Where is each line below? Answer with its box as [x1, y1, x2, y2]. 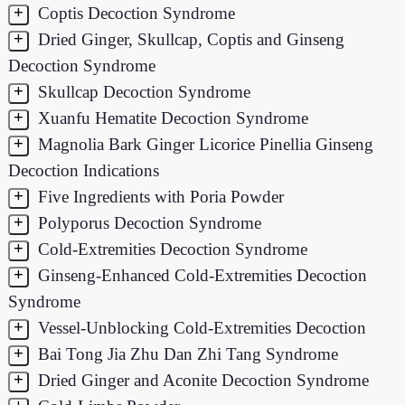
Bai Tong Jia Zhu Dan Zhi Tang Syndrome [33, 344, 338, 363]
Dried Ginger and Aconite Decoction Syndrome [33, 370, 369, 390]
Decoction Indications [8, 160, 160, 180]
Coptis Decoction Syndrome [33, 3, 235, 23]
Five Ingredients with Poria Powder [33, 186, 284, 206]
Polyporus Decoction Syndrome [33, 212, 261, 232]
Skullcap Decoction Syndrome [33, 81, 250, 101]
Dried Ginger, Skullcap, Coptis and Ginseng [33, 29, 344, 49]
